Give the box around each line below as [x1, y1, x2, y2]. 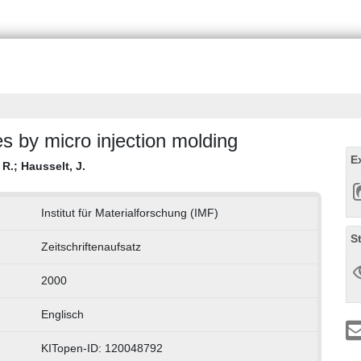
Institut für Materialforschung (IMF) [40, 206, 218, 220]
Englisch [40, 308, 84, 322]
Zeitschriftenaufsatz [40, 240, 141, 254]
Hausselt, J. [21, 160, 85, 173]
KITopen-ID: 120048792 [40, 342, 163, 355]
